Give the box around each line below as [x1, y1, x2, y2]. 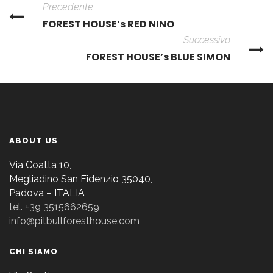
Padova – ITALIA [9, 187, 85, 199]
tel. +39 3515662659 [9, 201, 99, 213]
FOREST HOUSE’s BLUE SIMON [86, 50, 230, 64]
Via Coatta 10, [9, 159, 71, 171]
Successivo [183, 34, 230, 46]
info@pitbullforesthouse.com [9, 215, 140, 227]
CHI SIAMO [9, 247, 58, 256]
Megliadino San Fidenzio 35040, [9, 173, 152, 185]
